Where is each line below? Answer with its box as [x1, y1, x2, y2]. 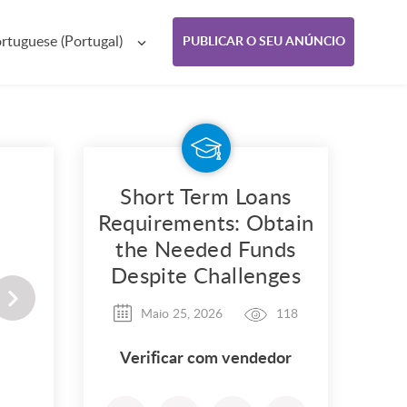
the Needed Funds [115, 240, 296, 262]
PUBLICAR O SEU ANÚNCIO [182, 35, 345, 48]
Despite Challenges [110, 266, 302, 288]
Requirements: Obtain [97, 213, 314, 235]
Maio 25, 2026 [141, 308, 223, 321]
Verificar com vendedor [120, 351, 292, 368]
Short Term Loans [120, 187, 292, 209]
